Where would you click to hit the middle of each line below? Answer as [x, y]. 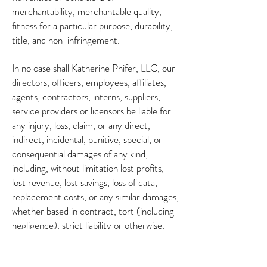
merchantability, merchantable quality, [87, 11]
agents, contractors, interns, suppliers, [86, 97]
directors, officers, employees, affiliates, [89, 82]
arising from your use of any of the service [94, 240]
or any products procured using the [80, 254]
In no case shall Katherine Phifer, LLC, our [94, 68]
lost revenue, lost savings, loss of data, [85, 182]
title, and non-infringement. [66, 40]
